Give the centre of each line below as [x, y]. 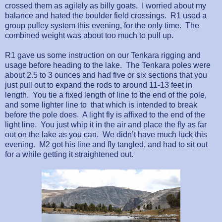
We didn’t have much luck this [155, 134]
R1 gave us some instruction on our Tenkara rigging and [103, 55]
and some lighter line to [47, 105]
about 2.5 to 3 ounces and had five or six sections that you [106, 75]
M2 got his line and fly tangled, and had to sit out [123, 144]
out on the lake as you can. [52, 134]
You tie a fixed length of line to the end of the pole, [120, 95]
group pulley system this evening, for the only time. [93, 25]
